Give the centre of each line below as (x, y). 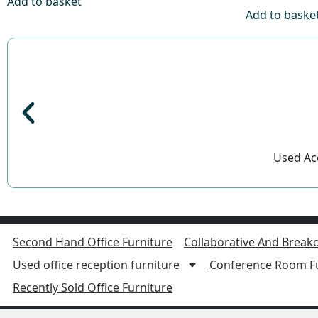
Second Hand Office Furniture (93, 242)
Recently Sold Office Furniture (93, 287)
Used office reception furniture (96, 264)
